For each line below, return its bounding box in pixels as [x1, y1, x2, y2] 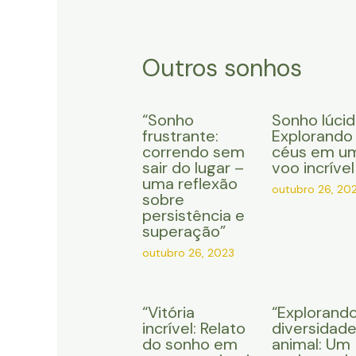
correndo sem [141, 141, 245, 163]
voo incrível [271, 157, 354, 179]
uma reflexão [141, 173, 238, 195]
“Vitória [141, 302, 195, 323]
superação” [141, 221, 226, 242]
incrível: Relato [141, 318, 246, 339]
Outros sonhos [141, 52, 302, 84]
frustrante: [141, 126, 219, 147]
